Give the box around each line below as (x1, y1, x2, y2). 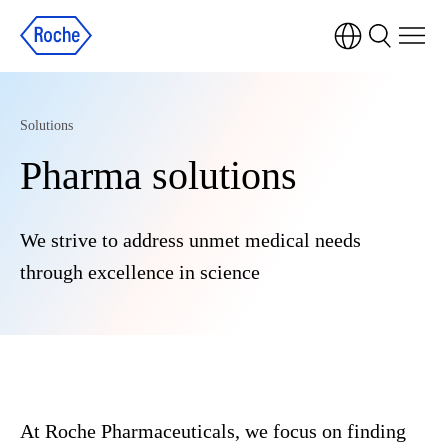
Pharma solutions (20, 153, 297, 198)
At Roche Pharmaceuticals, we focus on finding (20, 420, 406, 442)
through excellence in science (20, 261, 260, 283)
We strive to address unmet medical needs (20, 229, 361, 251)
